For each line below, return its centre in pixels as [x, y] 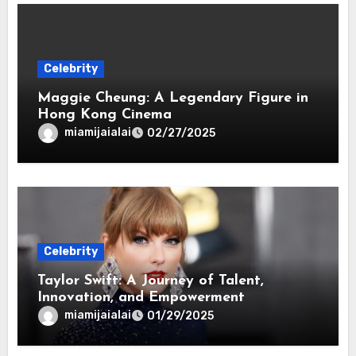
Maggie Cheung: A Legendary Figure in [173, 98]
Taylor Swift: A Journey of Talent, [151, 281]
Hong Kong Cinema [105, 114]
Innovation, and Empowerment [141, 297]
